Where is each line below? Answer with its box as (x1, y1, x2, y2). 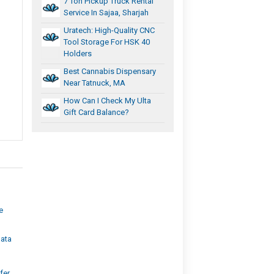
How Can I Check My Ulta (64, 95, 152, 105)
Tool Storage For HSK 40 (64, 37, 150, 46)
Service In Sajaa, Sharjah (64, 7, 149, 17)
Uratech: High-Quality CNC (64, 25, 155, 35)
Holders (64, 48, 92, 58)
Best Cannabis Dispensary (64, 66, 157, 76)
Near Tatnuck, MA (64, 78, 126, 87)
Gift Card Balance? (64, 107, 130, 117)
